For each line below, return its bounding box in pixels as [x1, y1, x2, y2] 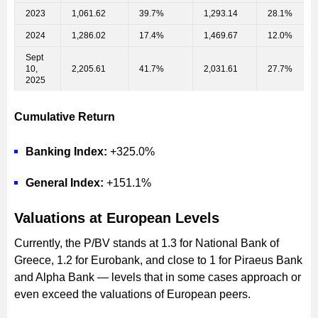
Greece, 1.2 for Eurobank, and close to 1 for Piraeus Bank [14, 253, 302, 266]
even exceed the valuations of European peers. [14, 287, 251, 300]
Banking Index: [26, 145, 107, 158]
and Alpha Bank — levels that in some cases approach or [14, 270, 301, 283]
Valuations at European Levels [14, 209, 219, 226]
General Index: [26, 176, 104, 189]
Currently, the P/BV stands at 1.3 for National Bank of [14, 236, 279, 249]
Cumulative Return [14, 110, 115, 123]
